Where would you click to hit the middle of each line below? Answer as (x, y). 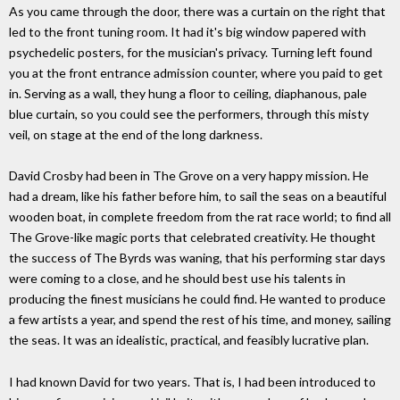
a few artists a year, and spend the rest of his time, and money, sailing (200, 320)
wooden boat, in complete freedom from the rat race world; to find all (200, 217)
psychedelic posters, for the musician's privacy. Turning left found (191, 52)
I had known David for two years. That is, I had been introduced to (192, 382)
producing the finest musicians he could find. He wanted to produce (197, 299)
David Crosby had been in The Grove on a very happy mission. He (189, 176)
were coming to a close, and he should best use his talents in (177, 279)
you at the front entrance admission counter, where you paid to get (196, 72)
